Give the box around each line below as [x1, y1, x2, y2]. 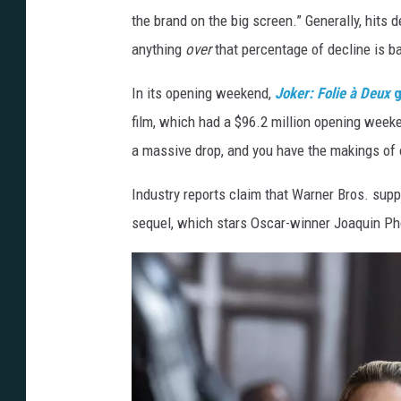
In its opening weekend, [132, 84, 275, 103]
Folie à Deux [317, 84, 394, 103]
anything [132, 40, 185, 59]
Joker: [275, 84, 317, 103]
